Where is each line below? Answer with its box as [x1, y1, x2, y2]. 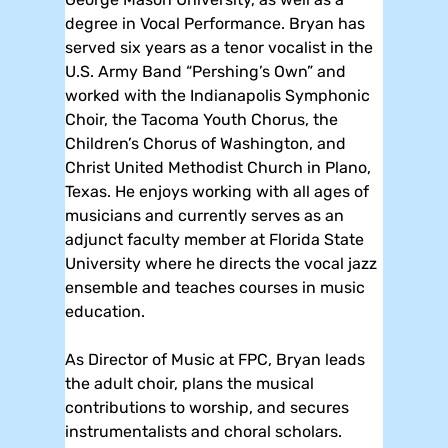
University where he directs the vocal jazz [65, 253, 377, 273]
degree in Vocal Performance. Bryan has [65, 13, 365, 33]
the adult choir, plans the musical [65, 373, 314, 393]
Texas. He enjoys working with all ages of [65, 181, 369, 201]
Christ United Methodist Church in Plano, [65, 157, 371, 177]
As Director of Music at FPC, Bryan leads [65, 349, 365, 369]
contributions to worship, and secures [65, 397, 349, 417]
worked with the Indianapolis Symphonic [65, 85, 370, 105]
